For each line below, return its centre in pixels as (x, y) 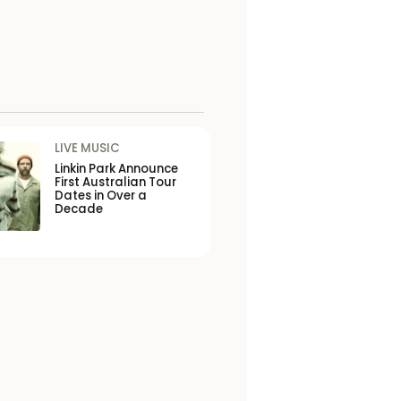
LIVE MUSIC (88, 149)
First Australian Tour (116, 183)
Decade (79, 209)
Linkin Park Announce (117, 169)
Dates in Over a (101, 196)
